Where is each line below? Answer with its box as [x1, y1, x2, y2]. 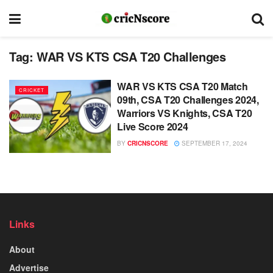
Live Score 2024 [117, 119, 188, 133]
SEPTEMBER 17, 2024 [180, 139, 248, 147]
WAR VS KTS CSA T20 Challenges [37, 48, 226, 65]
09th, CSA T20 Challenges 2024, [117, 93, 259, 107]
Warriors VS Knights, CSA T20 [117, 106, 252, 120]
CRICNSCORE [127, 139, 169, 147]
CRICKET [19, 87, 44, 93]
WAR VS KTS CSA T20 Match [117, 79, 248, 93]
